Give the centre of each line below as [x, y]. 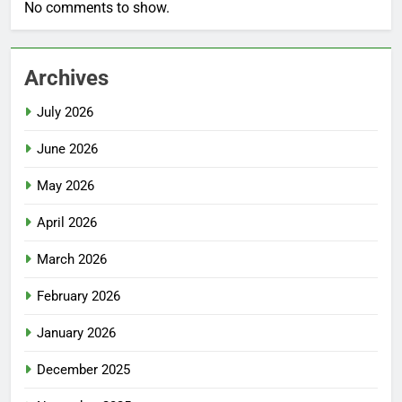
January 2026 [76, 332]
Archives [66, 78]
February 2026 [79, 296]
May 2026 [66, 185]
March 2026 [72, 259]
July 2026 [65, 112]
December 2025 [83, 369]
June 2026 [67, 149]
